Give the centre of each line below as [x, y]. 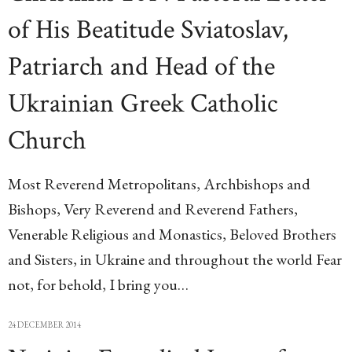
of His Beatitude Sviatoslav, [148, 30]
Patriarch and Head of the [141, 67]
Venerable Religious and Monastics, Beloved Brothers [172, 234]
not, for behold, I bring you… [98, 284]
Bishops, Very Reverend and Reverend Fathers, [153, 209]
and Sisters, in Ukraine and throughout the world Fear [175, 259]
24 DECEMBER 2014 [44, 324]
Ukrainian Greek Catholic [143, 104]
